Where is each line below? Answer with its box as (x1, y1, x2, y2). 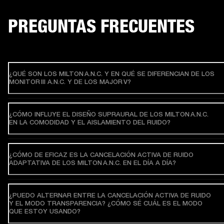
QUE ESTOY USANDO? (9, 207, 80, 215)
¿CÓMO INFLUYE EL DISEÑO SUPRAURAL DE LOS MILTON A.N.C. (9, 110, 208, 118)
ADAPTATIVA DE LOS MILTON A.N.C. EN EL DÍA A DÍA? (9, 158, 176, 166)
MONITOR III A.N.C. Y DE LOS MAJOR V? (9, 77, 131, 85)
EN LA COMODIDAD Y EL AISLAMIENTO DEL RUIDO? (9, 118, 170, 126)
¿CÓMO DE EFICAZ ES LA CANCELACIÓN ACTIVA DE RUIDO (9, 150, 193, 158)
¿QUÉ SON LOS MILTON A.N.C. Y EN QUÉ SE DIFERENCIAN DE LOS (9, 69, 214, 77)
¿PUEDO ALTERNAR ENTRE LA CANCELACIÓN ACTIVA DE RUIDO (9, 191, 211, 199)
